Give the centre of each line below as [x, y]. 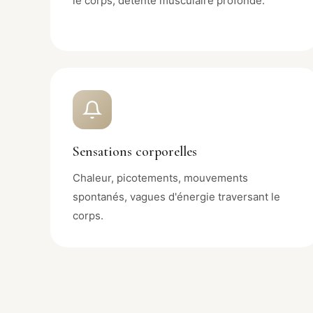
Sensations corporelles [135, 151]
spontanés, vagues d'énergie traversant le [176, 196]
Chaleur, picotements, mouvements [160, 177]
